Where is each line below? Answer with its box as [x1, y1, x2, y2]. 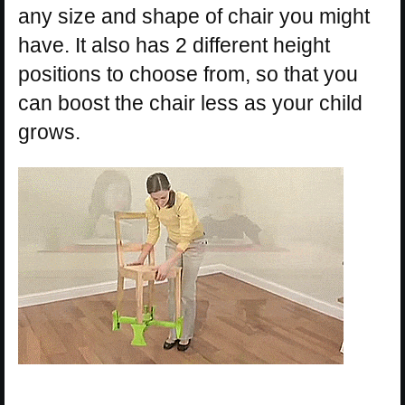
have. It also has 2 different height [18, 33, 330, 58]
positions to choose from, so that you [18, 62, 358, 87]
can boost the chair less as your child [18, 91, 363, 116]
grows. [18, 120, 80, 145]
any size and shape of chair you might [18, 5, 370, 29]
